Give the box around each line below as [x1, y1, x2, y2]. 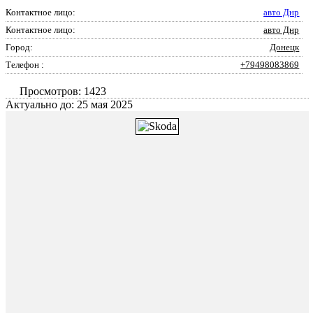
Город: [6, 42, 33, 52]
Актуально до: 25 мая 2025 [6, 99, 133, 110]
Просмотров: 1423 [20, 85, 106, 97]
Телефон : [6, 59, 44, 70]
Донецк [270, 42, 300, 52]
